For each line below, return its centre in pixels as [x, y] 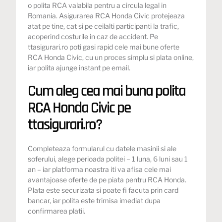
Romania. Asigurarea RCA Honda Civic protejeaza [107, 15]
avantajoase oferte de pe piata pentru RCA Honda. [107, 179]
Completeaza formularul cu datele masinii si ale [102, 148]
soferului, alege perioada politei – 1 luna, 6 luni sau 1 [108, 159]
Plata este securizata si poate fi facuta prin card [103, 190]
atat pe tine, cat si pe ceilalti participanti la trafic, [104, 26]
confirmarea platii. [57, 211]
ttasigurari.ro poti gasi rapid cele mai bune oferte [104, 47]
